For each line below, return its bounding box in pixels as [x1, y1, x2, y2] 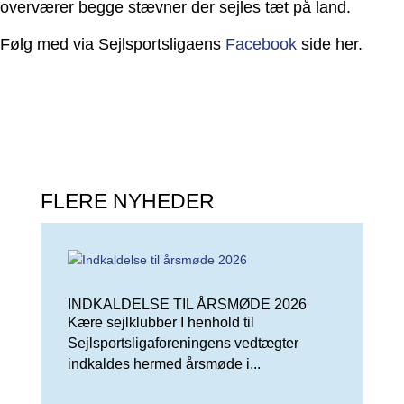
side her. [296, 35, 363, 53]
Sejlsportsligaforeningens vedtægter [67, 335, 298, 351]
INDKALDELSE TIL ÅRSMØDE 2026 [67, 297, 307, 312]
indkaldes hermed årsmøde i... [67, 356, 261, 372]
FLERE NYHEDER [40, 189, 215, 213]
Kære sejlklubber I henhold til [67, 315, 254, 330]
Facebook [225, 35, 297, 53]
